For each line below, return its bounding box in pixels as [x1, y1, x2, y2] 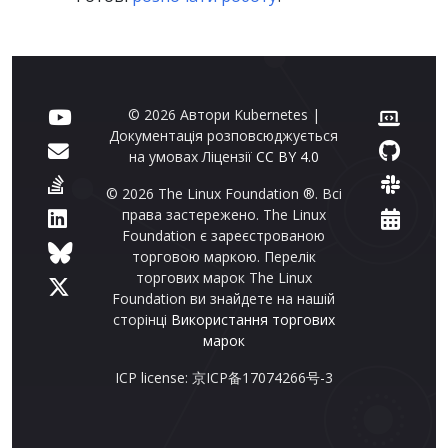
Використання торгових [170, 309, 335, 329]
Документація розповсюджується [109, 125, 339, 145]
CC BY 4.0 [255, 146, 319, 166]
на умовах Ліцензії [128, 146, 256, 166]
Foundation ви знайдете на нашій [112, 288, 336, 308]
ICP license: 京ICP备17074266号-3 [114, 367, 333, 387]
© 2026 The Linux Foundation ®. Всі [105, 183, 342, 203]
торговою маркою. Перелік [131, 246, 316, 266]
